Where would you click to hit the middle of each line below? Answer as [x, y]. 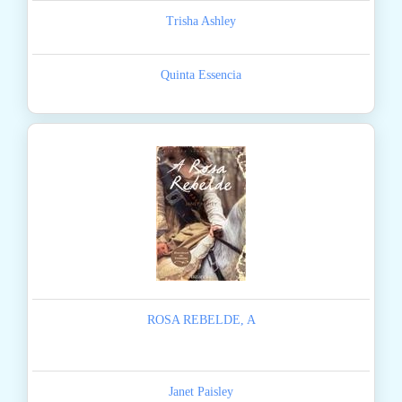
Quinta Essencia [201, 75]
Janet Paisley [201, 392]
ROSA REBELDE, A [201, 320]
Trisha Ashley [201, 22]
